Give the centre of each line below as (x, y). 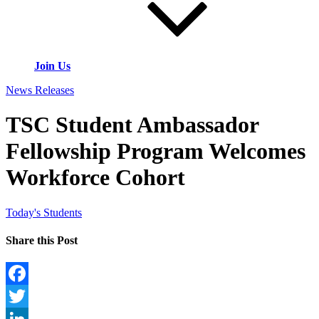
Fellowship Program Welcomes (156, 151)
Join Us (52, 66)
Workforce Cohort (95, 178)
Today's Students (44, 212)
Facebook (28, 296)
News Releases (40, 90)
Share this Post (42, 241)
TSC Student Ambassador (132, 125)
